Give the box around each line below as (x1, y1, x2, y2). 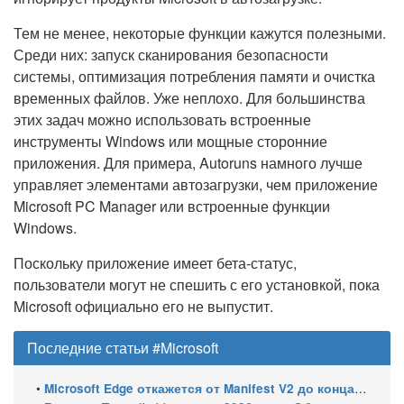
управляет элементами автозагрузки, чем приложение (14, 174, 378, 195)
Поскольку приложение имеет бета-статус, (14, 252, 297, 273)
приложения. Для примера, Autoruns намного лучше (14, 152, 363, 173)
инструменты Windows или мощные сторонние (14, 131, 327, 151)
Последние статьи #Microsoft (27, 337, 218, 358)
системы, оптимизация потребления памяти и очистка (14, 66, 375, 87)
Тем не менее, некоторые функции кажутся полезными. (14, 23, 386, 43)
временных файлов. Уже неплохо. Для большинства (14, 87, 365, 108)
